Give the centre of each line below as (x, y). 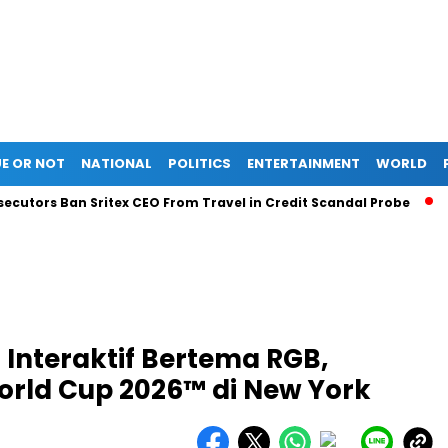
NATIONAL (116, 163)
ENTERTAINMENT (303, 163)
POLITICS (199, 163)
